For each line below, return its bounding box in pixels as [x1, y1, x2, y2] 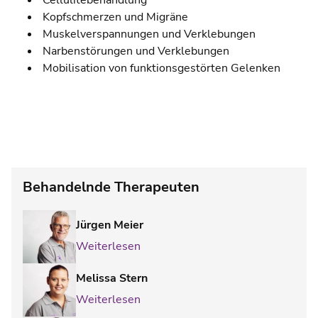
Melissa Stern [76, 270, 148, 287]
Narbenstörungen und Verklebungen [40, 43, 229, 60]
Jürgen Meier [76, 217, 143, 234]
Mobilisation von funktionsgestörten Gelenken [40, 60, 280, 77]
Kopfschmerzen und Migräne [40, 9, 188, 26]
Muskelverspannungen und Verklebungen [40, 26, 256, 43]
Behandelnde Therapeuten [23, 177, 199, 197]
